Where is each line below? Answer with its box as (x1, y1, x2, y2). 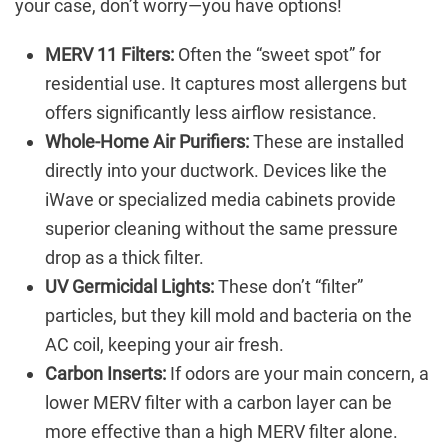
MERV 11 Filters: (45, 44, 174, 66)
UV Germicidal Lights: (45, 276, 214, 298)
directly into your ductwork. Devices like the (45, 160, 387, 182)
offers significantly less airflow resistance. (45, 102, 377, 124)
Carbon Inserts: (45, 363, 166, 385)
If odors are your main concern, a (166, 363, 429, 385)
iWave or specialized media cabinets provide (45, 189, 396, 211)
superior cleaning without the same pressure (45, 218, 398, 240)
